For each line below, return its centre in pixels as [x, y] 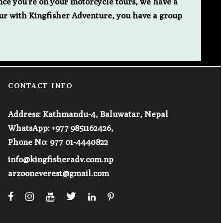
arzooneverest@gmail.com [59, 173]
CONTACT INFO [41, 85]
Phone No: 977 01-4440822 [58, 142]
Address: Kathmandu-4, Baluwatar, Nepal [88, 114]
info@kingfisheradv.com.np [61, 159]
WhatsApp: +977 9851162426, [61, 128]
